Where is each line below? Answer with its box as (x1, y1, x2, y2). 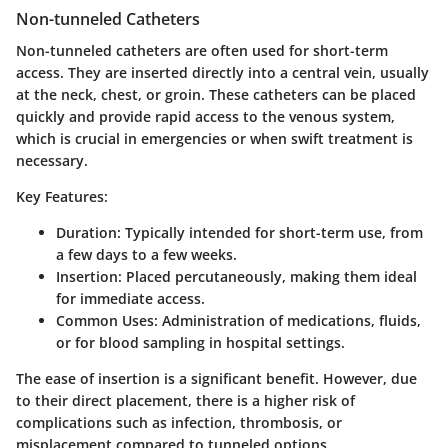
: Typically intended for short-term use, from (117, 223, 423, 243)
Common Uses (56, 311, 154, 331)
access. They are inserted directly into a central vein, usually (16, 63, 429, 83)
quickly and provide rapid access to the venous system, (16, 107, 395, 127)
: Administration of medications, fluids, (154, 311, 421, 331)
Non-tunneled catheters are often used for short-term (16, 41, 388, 61)
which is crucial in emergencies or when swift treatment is (16, 129, 413, 149)
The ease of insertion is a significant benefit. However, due (16, 369, 417, 389)
